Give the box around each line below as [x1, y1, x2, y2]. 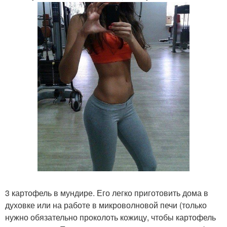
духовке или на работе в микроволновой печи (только [5, 199, 207, 211]
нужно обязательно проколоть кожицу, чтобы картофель [5, 211, 216, 223]
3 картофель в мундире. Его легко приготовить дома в [5, 186, 208, 199]
